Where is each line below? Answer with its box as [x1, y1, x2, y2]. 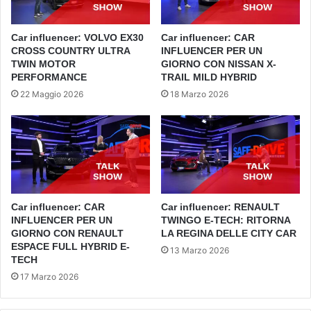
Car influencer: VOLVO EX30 [11, 32, 144, 44]
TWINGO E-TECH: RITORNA [161, 215, 290, 226]
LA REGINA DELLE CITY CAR [161, 228, 296, 239]
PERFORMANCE [11, 72, 87, 83]
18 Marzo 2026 [170, 89, 228, 100]
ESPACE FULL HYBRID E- [11, 241, 130, 253]
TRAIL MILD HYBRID [161, 72, 257, 83]
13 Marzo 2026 [170, 245, 229, 256]
